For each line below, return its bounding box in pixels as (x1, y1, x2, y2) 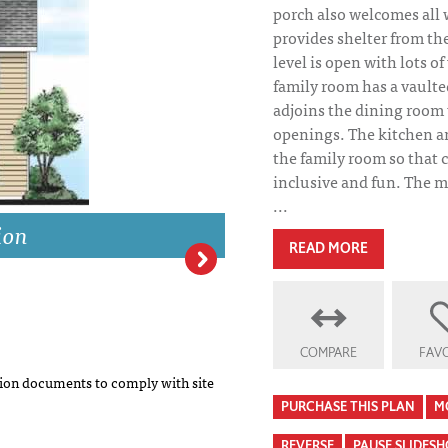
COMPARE (300, 344, 358, 362)
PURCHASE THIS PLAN (280, 398, 415, 416)
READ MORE (288, 239, 368, 259)
